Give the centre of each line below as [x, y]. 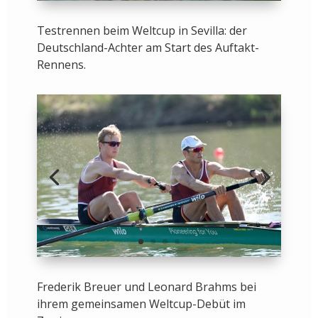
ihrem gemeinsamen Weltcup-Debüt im [141, 304]
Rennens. [61, 65]
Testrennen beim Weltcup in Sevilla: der [142, 31]
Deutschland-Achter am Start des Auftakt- [148, 48]
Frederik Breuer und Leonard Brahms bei [146, 287]
